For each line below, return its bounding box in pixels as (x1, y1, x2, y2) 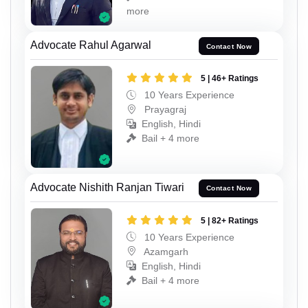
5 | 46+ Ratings (201, 74, 258, 84)
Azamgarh (142, 245, 188, 257)
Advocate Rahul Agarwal (30, 39, 151, 52)
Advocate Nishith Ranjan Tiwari (30, 181, 184, 193)
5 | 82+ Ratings (201, 215, 258, 225)
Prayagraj (142, 104, 186, 115)
